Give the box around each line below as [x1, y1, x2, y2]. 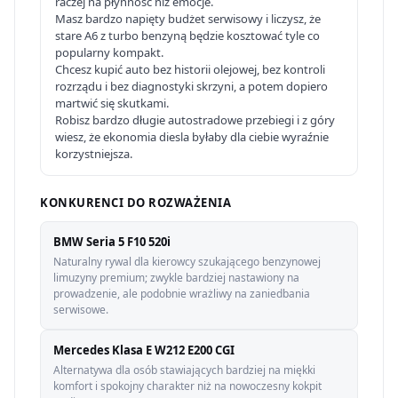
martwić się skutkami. [55, 95, 169, 111]
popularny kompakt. [55, 44, 163, 60]
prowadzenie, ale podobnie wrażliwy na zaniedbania [53, 286, 310, 301]
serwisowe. [53, 302, 108, 317]
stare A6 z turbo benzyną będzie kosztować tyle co [55, 28, 320, 44]
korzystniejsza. [55, 146, 132, 162]
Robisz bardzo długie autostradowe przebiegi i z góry [55, 112, 335, 128]
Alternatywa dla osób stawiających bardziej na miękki [53, 362, 315, 378]
